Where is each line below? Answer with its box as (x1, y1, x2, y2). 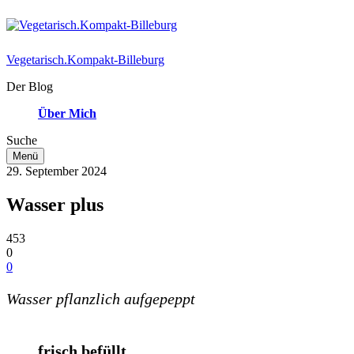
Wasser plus (6, 194, 104, 215)
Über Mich (38, 107, 96, 120)
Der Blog (6, 80, 53, 93)
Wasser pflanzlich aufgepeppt (6, 289, 195, 307)
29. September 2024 (6, 164, 107, 178)
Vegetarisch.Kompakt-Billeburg (6, 53, 164, 66)
